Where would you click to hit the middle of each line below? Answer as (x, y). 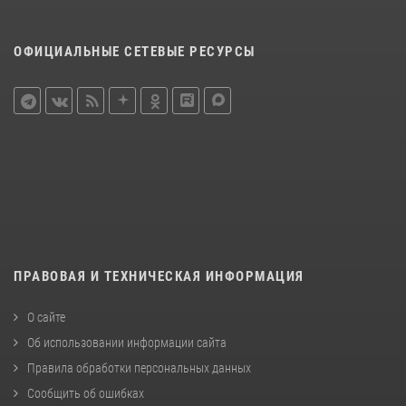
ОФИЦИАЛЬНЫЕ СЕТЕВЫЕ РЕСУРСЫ (135, 51)
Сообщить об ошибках (86, 393)
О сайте (46, 317)
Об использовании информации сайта (127, 342)
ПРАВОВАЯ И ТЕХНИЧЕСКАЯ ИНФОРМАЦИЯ (159, 276)
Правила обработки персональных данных (139, 367)
